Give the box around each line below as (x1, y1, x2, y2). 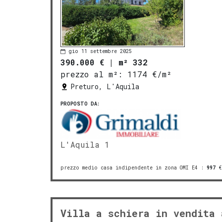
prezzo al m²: (60, 68, 122, 79)
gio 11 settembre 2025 (68, 48, 132, 55)
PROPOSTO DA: (60, 100, 100, 107)
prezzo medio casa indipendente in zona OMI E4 (60, 164, 198, 171)
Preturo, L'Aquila (70, 81, 139, 91)
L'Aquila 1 (60, 139, 110, 150)
